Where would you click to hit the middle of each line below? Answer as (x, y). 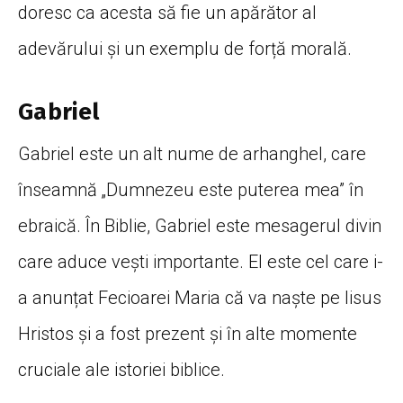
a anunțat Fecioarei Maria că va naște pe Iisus (200, 298)
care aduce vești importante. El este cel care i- (201, 262)
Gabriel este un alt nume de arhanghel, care (192, 154)
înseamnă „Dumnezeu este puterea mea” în (191, 190)
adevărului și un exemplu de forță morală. (185, 49)
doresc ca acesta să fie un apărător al (167, 13)
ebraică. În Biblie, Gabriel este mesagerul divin (200, 226)
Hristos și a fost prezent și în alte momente (188, 334)
